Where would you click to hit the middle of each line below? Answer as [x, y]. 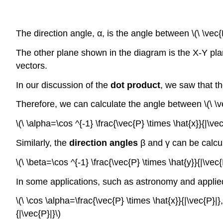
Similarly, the [43, 143]
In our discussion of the [63, 85]
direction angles [104, 143]
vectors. [32, 65]
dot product [135, 85]
